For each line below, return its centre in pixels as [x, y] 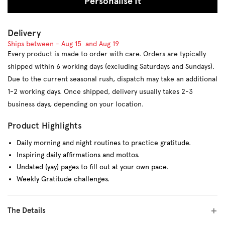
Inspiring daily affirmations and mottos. [78, 154]
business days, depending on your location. [76, 104]
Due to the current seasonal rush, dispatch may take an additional [113, 79]
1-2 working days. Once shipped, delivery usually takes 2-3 [100, 91]
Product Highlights [45, 125]
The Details [27, 210]
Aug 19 [109, 43]
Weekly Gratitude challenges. [63, 179]
